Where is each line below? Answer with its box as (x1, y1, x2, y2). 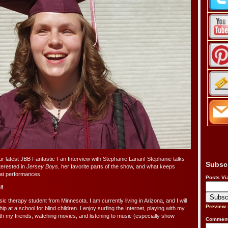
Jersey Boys (26, 163, 58, 170)
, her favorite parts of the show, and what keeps (58, 163, 175, 170)
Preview (206, 204, 226, 210)
